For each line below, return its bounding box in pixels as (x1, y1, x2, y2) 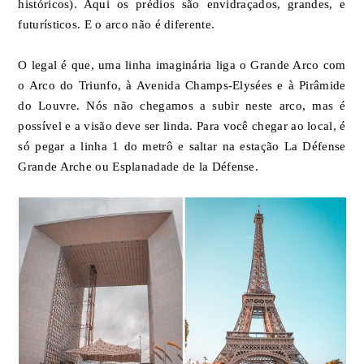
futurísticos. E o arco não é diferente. (18, 17, 215, 31)
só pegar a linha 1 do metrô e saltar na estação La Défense (18, 139, 346, 153)
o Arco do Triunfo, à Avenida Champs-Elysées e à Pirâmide (18, 78, 346, 92)
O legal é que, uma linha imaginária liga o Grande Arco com (18, 58, 346, 71)
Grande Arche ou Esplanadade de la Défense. (18, 159, 259, 173)
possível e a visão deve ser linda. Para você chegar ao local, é (18, 119, 346, 132)
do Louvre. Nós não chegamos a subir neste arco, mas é (18, 98, 346, 112)
